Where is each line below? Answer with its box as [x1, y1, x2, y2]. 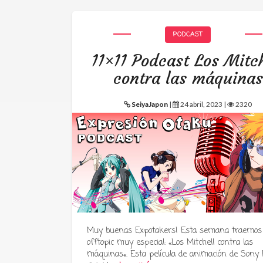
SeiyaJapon [131, 100, 168, 109]
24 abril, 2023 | [179, 100, 228, 109]
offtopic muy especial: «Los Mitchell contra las [87, 237, 254, 249]
